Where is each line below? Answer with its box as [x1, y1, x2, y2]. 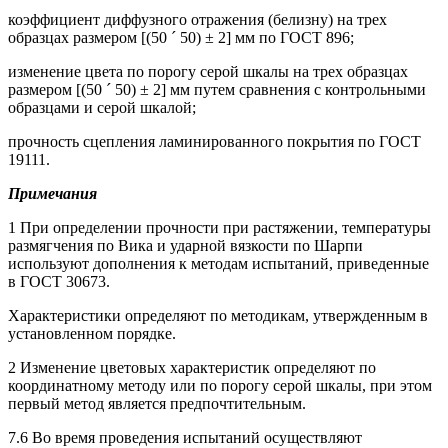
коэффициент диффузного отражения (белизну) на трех [8, 11, 387, 29]
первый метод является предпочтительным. [8, 395, 306, 413]
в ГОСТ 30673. [8, 273, 110, 291]
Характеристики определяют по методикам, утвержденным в [8, 307, 428, 325]
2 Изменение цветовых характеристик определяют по [8, 359, 376, 377]
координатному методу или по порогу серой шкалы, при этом [8, 377, 432, 395]
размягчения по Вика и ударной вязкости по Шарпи [8, 237, 363, 255]
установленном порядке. [8, 325, 176, 343]
